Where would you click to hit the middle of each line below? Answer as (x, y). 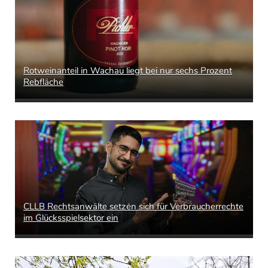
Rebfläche (43, 82)
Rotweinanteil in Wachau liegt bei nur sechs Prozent (128, 70)
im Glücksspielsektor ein (71, 218)
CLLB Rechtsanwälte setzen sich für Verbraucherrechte (133, 207)
